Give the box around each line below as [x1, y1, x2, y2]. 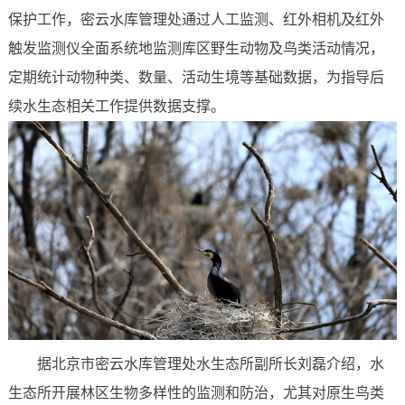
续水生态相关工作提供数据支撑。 [7, 98, 225, 114]
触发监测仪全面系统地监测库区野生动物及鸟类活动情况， [7, 40, 384, 56]
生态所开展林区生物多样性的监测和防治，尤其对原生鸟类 [7, 385, 384, 401]
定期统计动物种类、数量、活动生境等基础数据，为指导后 [7, 69, 384, 85]
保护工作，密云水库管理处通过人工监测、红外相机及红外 [7, 11, 384, 27]
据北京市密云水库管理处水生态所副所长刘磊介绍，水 [36, 356, 384, 372]
